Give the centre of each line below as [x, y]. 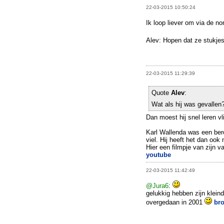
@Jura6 [157, 185]
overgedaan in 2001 [175, 202]
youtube [158, 155]
